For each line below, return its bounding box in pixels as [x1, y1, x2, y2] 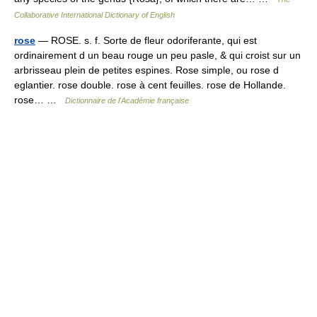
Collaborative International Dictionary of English [14, 11, 175, 19]
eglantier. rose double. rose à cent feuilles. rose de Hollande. [14, 79, 286, 91]
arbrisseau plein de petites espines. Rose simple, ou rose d [14, 64, 279, 76]
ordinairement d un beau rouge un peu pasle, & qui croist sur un [14, 50, 301, 61]
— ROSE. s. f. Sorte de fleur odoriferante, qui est [35, 35, 257, 46]
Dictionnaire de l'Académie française [65, 96, 189, 105]
